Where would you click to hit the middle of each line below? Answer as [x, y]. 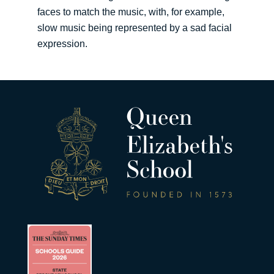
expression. [62, 44]
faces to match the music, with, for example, [131, 12]
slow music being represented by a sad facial [134, 28]
